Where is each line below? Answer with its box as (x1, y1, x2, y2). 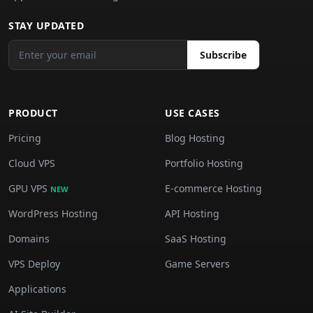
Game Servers (165, 257, 230, 270)
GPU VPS (8, 182, 50, 195)
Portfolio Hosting (165, 156, 243, 170)
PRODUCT (8, 106, 58, 119)
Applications (8, 282, 66, 296)
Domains (8, 232, 50, 245)
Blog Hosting (165, 131, 225, 145)
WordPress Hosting (8, 207, 98, 220)
